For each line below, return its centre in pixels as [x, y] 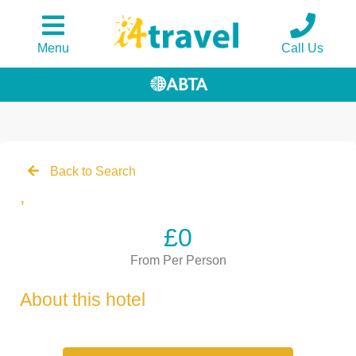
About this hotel [83, 300]
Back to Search [91, 172]
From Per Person [178, 261]
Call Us [303, 48]
